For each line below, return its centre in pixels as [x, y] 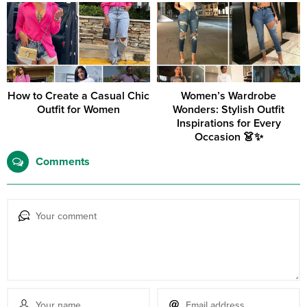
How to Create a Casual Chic [78, 96]
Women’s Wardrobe [229, 96]
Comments [63, 162]
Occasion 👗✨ [229, 137]
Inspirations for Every [229, 124]
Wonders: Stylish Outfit [229, 110]
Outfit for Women [78, 110]
